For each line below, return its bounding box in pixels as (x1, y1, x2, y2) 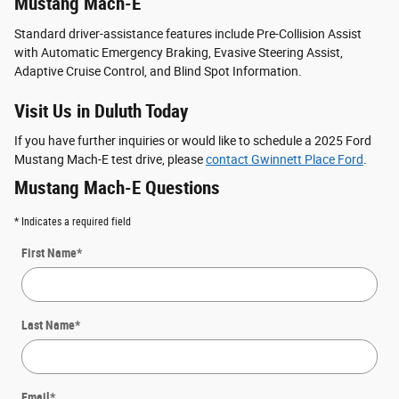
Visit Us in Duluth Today (14, 100, 188, 122)
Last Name (21, 318, 75, 333)
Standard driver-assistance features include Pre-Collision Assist (14, 26, 362, 41)
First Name (21, 246, 77, 261)
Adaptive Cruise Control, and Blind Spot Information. (14, 63, 302, 78)
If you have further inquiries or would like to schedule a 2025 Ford (14, 134, 371, 149)
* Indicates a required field (14, 216, 131, 229)
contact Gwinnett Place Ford (206, 152, 363, 167)
